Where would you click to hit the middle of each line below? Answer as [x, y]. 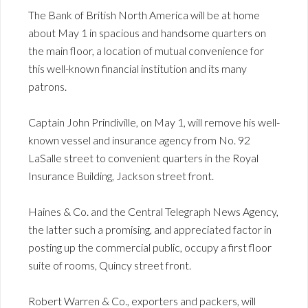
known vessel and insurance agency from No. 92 [139, 140]
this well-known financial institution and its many [137, 68]
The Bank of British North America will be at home [144, 14]
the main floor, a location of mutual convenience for [146, 50]
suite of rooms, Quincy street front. [110, 265]
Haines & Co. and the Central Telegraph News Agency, [153, 211]
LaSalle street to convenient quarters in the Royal [143, 157]
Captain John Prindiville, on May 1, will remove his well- [154, 122]
